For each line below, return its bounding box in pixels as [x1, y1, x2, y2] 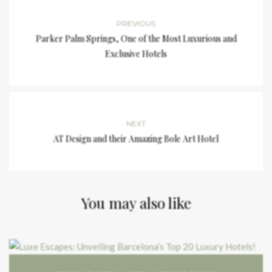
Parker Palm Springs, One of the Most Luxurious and [35, 33, 237, 45]
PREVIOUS [117, 19, 155, 29]
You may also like [81, 193, 191, 213]
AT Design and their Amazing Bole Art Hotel [53, 133, 219, 145]
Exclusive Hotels [105, 48, 167, 60]
